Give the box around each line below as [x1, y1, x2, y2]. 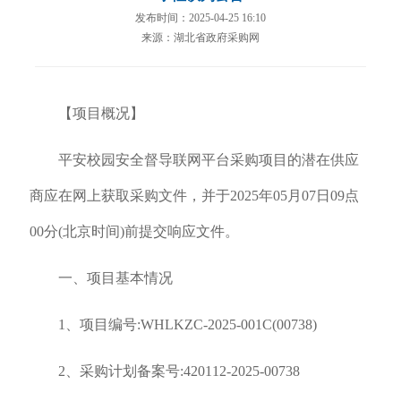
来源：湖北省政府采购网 [141, 30, 260, 44]
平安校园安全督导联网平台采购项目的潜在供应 [57, 152, 359, 167]
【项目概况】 [57, 106, 144, 121]
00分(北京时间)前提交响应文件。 [29, 224, 239, 239]
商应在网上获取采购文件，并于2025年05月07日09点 [29, 188, 359, 203]
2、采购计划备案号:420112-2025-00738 [57, 363, 300, 379]
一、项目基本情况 [57, 270, 173, 286]
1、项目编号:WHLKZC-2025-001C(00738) [57, 317, 317, 332]
